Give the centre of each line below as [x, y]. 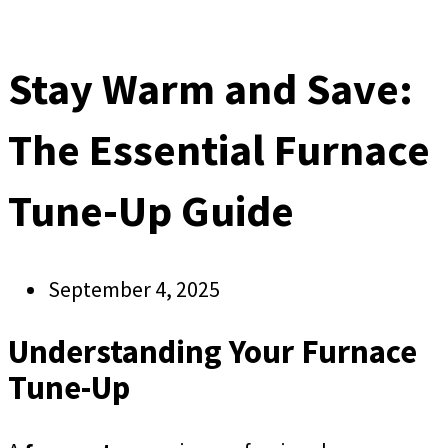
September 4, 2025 [134, 288]
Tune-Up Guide [151, 211]
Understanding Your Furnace [212, 351]
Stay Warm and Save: [210, 89]
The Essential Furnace [219, 150]
